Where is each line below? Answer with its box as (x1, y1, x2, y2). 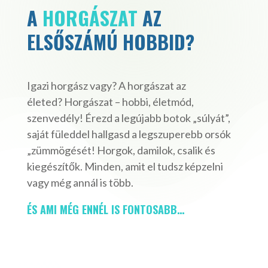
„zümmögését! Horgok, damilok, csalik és (26, 144, 215, 157)
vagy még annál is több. (26, 176, 133, 190)
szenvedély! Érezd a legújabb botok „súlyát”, (26, 111, 230, 125)
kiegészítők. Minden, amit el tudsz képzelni (26, 160, 223, 173)
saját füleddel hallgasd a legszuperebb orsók (26, 127, 231, 141)
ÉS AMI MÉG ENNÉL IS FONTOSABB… (26, 202, 184, 218)
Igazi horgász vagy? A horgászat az (26, 79, 186, 93)
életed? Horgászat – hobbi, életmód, (26, 95, 194, 109)
